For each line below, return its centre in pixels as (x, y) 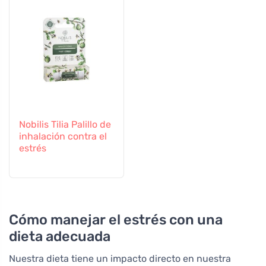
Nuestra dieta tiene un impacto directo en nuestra (120, 259)
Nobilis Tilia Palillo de (65, 125)
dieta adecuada (60, 237)
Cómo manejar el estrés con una (116, 220)
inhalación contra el (63, 137)
